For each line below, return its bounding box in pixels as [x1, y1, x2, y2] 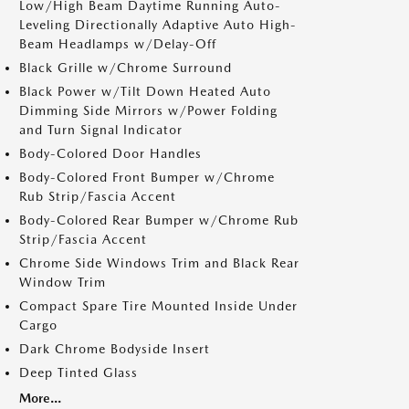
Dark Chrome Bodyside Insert [19, 341, 210, 356]
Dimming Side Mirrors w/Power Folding [19, 103, 278, 118]
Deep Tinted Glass [19, 365, 138, 380]
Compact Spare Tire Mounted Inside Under [19, 299, 298, 313]
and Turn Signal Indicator [19, 122, 183, 137]
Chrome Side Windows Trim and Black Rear [19, 256, 299, 270]
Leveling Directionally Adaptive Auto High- [19, 17, 297, 32]
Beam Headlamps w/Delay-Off [19, 37, 216, 51]
